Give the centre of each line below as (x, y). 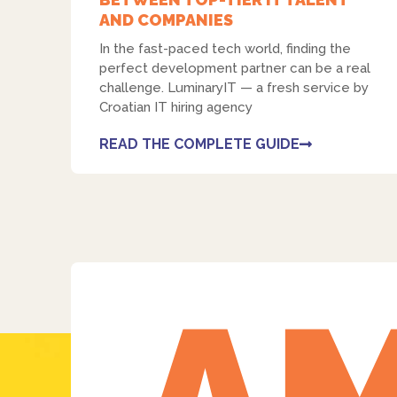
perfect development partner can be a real (235, 69)
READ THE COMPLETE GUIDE (199, 144)
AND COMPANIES (166, 20)
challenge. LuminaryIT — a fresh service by (234, 88)
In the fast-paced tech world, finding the (225, 49)
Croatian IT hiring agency (176, 108)
